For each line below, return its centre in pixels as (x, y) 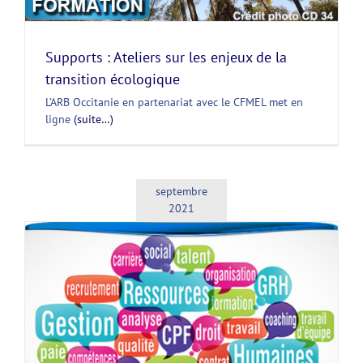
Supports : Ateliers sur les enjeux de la (166, 58)
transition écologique (113, 79)
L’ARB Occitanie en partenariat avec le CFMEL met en (174, 102)
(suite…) (94, 120)
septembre (181, 192)
